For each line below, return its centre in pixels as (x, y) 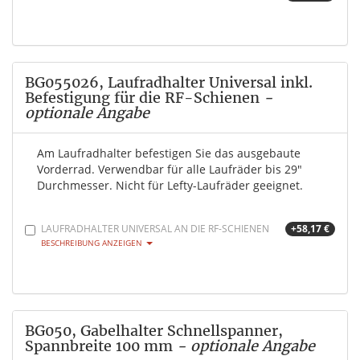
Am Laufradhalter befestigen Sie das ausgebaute (169, 153)
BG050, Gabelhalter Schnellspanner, (154, 331)
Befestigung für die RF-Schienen (142, 98)
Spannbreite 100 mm (99, 346)
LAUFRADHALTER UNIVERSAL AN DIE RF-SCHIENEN (155, 229)
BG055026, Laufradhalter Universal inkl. (169, 83)
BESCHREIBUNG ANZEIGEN (93, 243)
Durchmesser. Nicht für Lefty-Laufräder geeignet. (170, 186)
